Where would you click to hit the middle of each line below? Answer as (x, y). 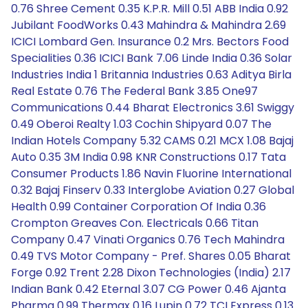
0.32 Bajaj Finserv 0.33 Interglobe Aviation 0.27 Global (153, 190)
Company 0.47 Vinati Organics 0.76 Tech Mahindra (148, 240)
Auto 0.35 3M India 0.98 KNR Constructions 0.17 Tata (148, 157)
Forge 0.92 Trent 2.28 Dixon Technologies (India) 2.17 (151, 273)
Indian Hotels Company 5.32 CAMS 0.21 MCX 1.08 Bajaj (152, 141)
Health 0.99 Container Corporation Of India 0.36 (139, 207)
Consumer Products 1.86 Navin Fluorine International (151, 174)
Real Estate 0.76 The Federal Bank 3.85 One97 (134, 91)
